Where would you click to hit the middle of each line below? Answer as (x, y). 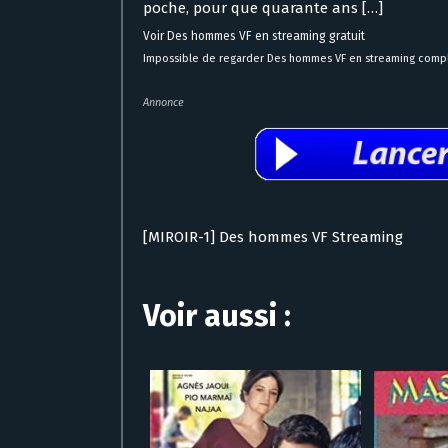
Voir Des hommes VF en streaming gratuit (254, 35)
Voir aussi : (217, 315)
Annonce (163, 102)
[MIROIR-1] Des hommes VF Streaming (273, 236)
